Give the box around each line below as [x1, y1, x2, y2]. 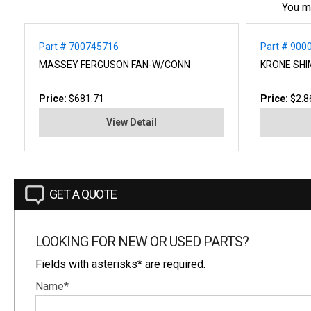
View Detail [106, 116, 158, 128]
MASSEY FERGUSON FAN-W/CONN [39, 58, 190, 70]
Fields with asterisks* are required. [35, 257, 205, 271]
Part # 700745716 [39, 40, 119, 52]
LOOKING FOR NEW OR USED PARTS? [35, 233, 249, 250]
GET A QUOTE [49, 186, 117, 201]
